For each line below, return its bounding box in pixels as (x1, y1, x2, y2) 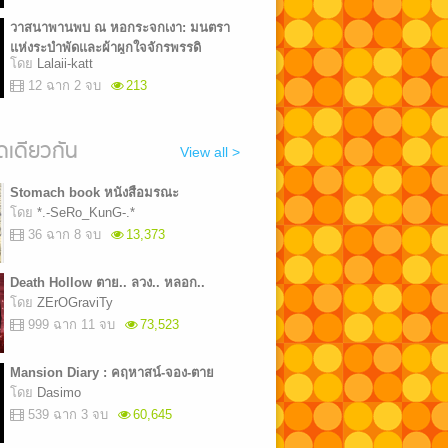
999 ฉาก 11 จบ (27, 317, 115, 332)
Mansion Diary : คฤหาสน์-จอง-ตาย (9, 365, 214, 380)
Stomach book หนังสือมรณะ (9, 185, 179, 200)
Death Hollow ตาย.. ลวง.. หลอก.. (9, 275, 205, 290)
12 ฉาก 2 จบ (27, 78, 101, 93)
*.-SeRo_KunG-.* (36, 205, 135, 220)
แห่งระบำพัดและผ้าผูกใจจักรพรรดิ (9, 40, 201, 55)
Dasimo (36, 385, 81, 400)
